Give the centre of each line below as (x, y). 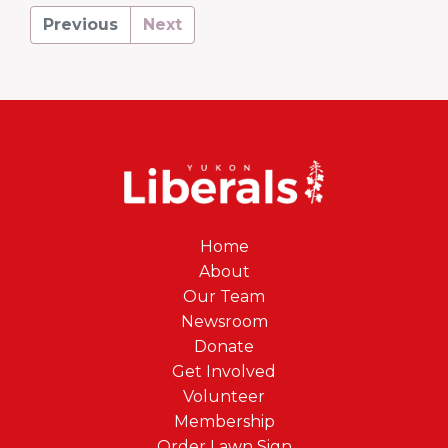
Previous (80, 24)
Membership (224, 421)
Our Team (224, 296)
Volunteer (224, 396)
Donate (224, 346)
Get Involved (224, 371)
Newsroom (224, 321)
